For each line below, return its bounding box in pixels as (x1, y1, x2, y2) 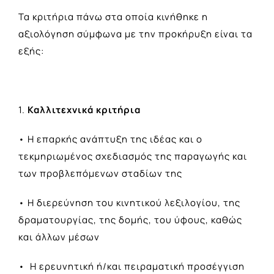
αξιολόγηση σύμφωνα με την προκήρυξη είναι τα (18, 27, 253, 40)
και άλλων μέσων (18, 230, 100, 243)
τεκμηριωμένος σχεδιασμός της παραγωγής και (18, 149, 247, 163)
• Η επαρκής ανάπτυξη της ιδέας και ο (18, 132, 202, 146)
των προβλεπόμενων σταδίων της (18, 166, 182, 180)
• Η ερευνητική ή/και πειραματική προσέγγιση (18, 259, 245, 273)
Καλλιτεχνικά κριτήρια (28, 103, 141, 116)
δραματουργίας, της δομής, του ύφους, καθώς (18, 213, 242, 226)
